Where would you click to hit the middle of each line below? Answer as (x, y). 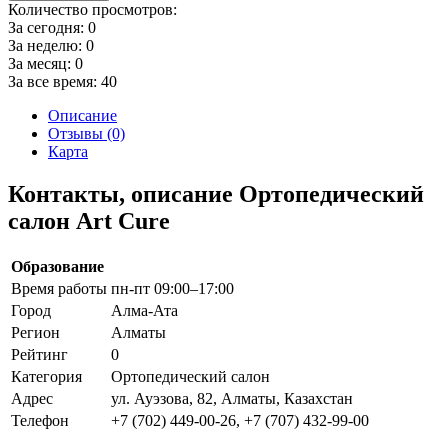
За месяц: (41, 63)
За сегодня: (48, 27)
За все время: (54, 81)
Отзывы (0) (86, 133)
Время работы (59, 288)
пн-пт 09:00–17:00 (172, 288)
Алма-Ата (144, 310)
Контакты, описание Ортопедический (216, 193)
